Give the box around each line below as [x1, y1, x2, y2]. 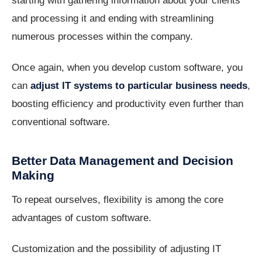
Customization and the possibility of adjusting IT [12, 243, 221, 255]
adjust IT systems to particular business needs [30, 80, 247, 92]
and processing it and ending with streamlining [12, 13, 213, 25]
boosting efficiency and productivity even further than [12, 98, 243, 110]
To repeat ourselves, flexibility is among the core [12, 194, 223, 206]
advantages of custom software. [12, 212, 151, 224]
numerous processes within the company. [12, 31, 193, 43]
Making [12, 168, 54, 182]
